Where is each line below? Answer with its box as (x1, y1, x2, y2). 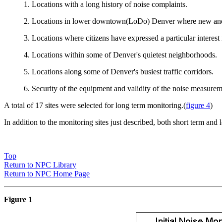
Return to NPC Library (4, 161, 76, 169)
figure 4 (186, 101, 210, 110)
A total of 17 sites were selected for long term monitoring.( (4, 101, 186, 110)
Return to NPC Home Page (4, 169, 90, 178)
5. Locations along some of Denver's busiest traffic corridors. (24, 67, 214, 76)
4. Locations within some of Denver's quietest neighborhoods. (24, 51, 217, 59)
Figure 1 (4, 195, 32, 204)
